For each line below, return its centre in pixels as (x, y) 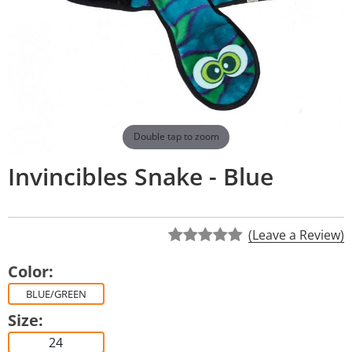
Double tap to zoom (176, 137)
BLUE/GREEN (56, 293)
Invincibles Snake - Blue (141, 176)
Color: (31, 271)
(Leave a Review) (296, 235)
